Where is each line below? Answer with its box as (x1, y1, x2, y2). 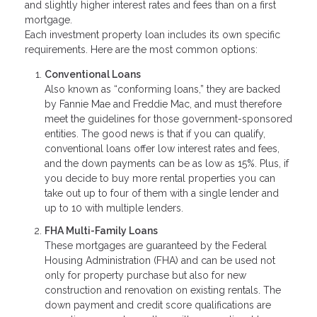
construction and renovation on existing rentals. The (45, 284, 281, 296)
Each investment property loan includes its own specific (25, 29, 280, 41)
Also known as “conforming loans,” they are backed (45, 83, 280, 96)
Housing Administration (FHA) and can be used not (45, 254, 275, 266)
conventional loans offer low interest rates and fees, (45, 143, 279, 155)
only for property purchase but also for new (45, 269, 246, 281)
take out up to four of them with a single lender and (45, 188, 279, 200)
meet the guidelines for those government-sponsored (45, 113, 292, 125)
